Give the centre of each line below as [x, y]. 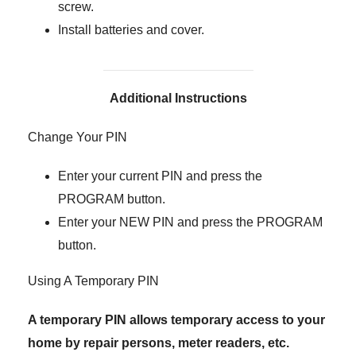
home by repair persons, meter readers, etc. [159, 343]
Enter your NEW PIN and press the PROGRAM [190, 222]
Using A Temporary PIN [93, 281]
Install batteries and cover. [131, 30]
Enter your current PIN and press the [160, 176]
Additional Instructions [178, 98]
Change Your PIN [77, 137]
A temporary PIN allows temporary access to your [176, 320]
